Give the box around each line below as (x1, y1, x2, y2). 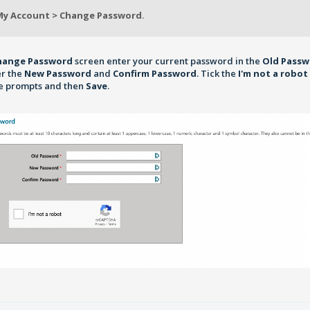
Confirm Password (113, 66, 197, 80)
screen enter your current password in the (73, 54, 263, 67)
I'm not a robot (238, 66, 309, 80)
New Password (24, 66, 92, 80)
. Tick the (197, 66, 239, 80)
